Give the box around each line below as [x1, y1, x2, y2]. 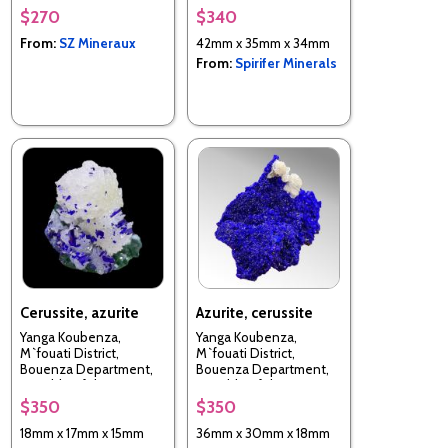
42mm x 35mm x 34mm [196, 34, 330, 51]
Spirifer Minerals [235, 54, 337, 71]
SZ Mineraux [59, 34, 136, 51]
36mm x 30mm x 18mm [196, 424, 330, 441]
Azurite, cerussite [196, 303, 313, 322]
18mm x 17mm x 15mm [20, 424, 144, 441]
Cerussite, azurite [20, 303, 139, 322]
